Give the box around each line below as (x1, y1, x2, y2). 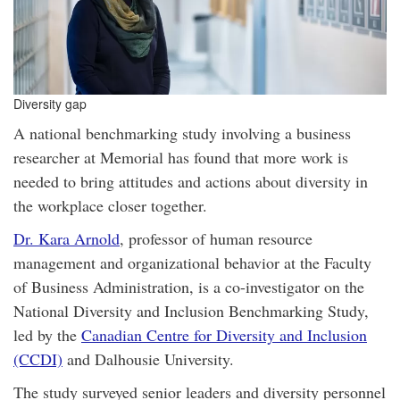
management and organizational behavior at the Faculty (13, 252, 371, 273)
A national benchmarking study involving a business (13, 122, 351, 144)
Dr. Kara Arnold (13, 228, 120, 249)
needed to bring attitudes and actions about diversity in (13, 171, 368, 192)
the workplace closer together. (13, 195, 207, 216)
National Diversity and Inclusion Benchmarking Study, (13, 300, 369, 321)
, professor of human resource (120, 228, 312, 249)
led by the (13, 324, 81, 346)
